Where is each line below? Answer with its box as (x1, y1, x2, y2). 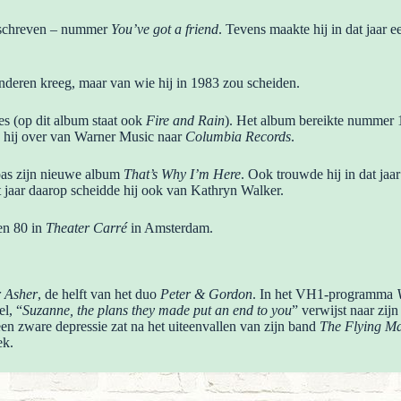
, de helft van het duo (38, 286, 160, 303)
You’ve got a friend (111, 21, 218, 37)
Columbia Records (185, 128, 291, 144)
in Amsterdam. (127, 219, 213, 235)
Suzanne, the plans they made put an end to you (22, 303, 292, 319)
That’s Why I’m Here (124, 166, 241, 182)
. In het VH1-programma (252, 286, 397, 303)
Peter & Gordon (160, 286, 252, 303)
